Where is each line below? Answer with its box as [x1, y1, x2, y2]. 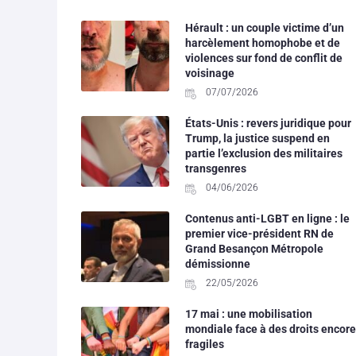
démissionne [184, 257, 250, 270]
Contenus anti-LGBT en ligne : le [184, 211, 350, 225]
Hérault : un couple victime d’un [184, 21, 344, 34]
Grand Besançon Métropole [184, 242, 323, 255]
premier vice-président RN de [184, 226, 334, 240]
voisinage [184, 66, 234, 79]
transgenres [184, 161, 246, 175]
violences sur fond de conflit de [184, 51, 342, 64]
